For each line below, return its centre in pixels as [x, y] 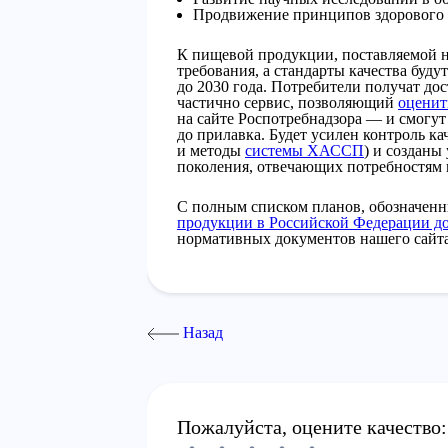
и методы [211, 150]
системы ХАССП [304, 150]
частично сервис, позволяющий [287, 102]
